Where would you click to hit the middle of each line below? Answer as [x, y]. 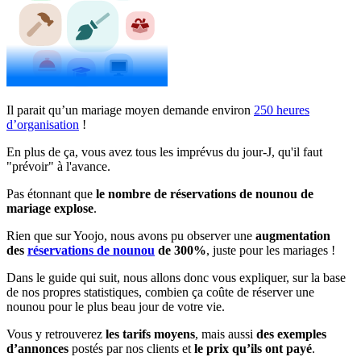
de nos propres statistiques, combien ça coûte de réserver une [160, 293]
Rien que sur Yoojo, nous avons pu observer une [131, 236]
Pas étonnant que [50, 194]
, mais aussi [226, 334]
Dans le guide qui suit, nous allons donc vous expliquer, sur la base [176, 278]
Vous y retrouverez [56, 334]
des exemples [291, 334]
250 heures [282, 110]
